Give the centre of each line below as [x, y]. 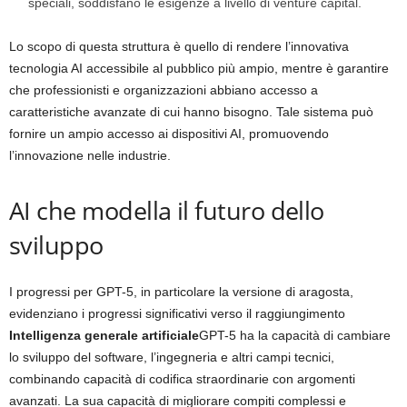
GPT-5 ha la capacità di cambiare [295, 335]
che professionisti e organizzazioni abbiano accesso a [164, 90]
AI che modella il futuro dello [167, 210]
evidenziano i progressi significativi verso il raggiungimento [177, 313]
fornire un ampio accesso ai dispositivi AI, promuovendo [169, 134]
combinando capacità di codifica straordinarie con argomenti [182, 379]
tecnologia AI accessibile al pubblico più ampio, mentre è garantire [199, 68]
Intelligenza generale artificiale [104, 335]
